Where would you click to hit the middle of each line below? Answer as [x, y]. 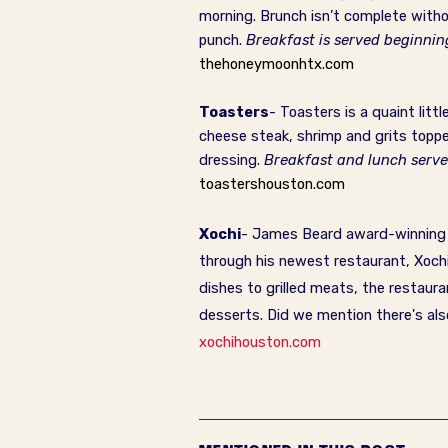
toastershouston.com [272, 184]
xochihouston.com [260, 342]
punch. [222, 40]
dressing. [231, 160]
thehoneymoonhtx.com [276, 64]
